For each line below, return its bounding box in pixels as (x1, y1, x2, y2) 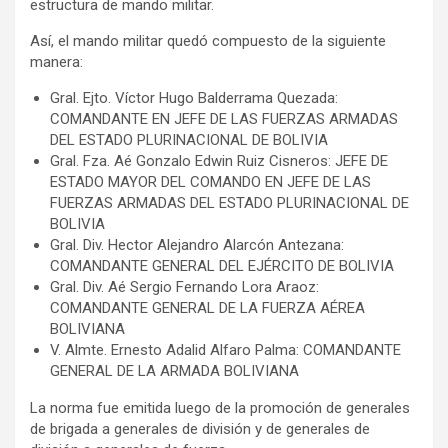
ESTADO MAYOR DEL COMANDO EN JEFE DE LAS (50, 173, 371, 192)
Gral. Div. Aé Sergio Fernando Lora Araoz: (50, 278, 319, 297)
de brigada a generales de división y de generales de (30, 420, 370, 439)
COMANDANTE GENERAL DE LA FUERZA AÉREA (50, 299, 365, 318)
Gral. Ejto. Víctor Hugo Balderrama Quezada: (50, 89, 338, 108)
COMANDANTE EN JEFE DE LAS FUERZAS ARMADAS (50, 110, 398, 129)
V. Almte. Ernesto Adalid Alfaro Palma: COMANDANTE (50, 341, 401, 360)
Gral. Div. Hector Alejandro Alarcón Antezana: (50, 236, 344, 255)
